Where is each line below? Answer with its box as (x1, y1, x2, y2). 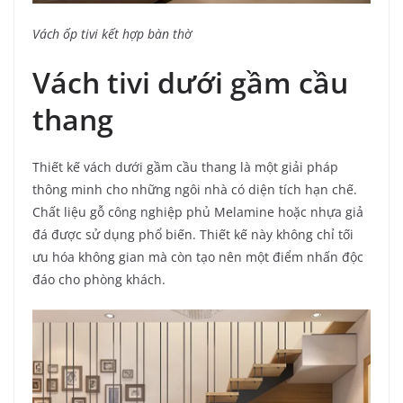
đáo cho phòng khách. (32, 270, 166, 288)
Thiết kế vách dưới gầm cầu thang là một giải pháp (32, 157, 338, 175)
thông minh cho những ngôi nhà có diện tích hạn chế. (32, 180, 357, 198)
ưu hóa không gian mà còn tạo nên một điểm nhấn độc (32, 247, 363, 265)
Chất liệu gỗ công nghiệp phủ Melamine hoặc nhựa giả (32, 202, 363, 220)
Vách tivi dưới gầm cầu (32, 62, 348, 102)
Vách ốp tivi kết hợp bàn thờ (32, 24, 192, 42)
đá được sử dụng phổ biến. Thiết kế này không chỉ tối (32, 225, 354, 243)
